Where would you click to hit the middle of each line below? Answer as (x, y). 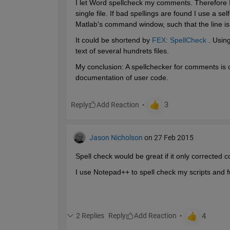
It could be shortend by (112, 40)
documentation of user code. (122, 77)
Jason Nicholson (116, 137)
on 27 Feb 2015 (169, 137)
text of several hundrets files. (122, 51)
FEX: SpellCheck (179, 40)
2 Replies (90, 215)
